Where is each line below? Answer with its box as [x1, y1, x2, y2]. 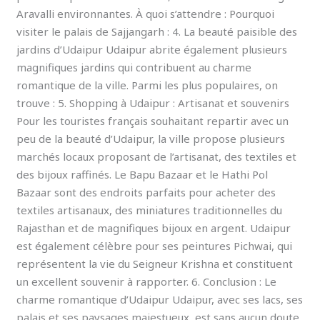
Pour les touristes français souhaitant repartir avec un [16, 113, 289, 128]
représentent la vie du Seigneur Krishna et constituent [16, 256, 294, 271]
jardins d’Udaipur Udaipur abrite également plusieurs [16, 41, 288, 56]
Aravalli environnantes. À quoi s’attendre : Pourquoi [16, 6, 275, 21]
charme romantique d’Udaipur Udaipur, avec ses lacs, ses [16, 291, 304, 306]
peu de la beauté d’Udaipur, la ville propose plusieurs [16, 131, 286, 146]
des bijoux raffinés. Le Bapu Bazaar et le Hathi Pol [16, 166, 269, 181]
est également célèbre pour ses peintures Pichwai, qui [16, 238, 293, 253]
